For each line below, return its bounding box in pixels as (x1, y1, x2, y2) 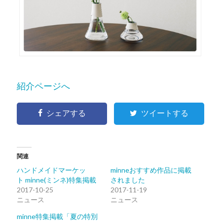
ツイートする (141, 109, 189, 118)
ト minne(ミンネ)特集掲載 (16, 176, 96, 184)
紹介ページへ (16, 80, 70, 91)
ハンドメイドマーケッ (16, 166, 86, 175)
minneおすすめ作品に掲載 (110, 166, 191, 175)
